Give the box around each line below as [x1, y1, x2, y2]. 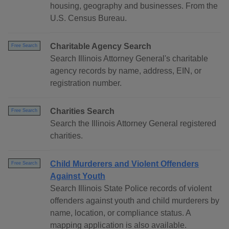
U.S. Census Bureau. [50, 14, 127, 23]
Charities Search [50, 107, 114, 116]
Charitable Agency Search [50, 42, 151, 51]
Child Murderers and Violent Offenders [50, 159, 199, 169]
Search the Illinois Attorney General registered [50, 119, 216, 128]
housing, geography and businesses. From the [50, 2, 218, 11]
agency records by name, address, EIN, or [50, 66, 201, 76]
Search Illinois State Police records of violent [50, 184, 212, 193]
